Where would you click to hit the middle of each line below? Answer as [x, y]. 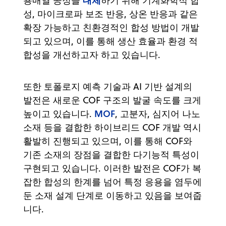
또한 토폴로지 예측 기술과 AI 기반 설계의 [108, 86]
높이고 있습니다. [59, 114]
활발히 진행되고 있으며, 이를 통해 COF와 [108, 141]
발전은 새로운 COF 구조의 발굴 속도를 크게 [112, 100]
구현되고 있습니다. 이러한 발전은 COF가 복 [112, 168]
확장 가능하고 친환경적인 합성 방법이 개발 [111, 27]
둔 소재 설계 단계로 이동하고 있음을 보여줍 [112, 195]
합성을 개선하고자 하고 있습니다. [92, 54]
